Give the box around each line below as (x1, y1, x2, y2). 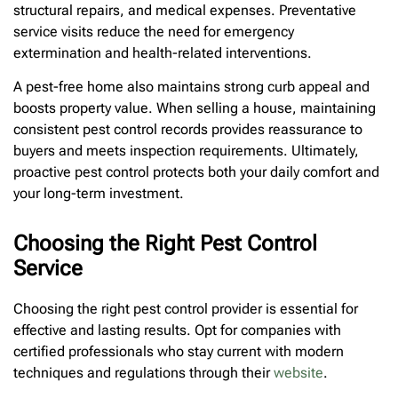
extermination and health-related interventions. (13, 44, 312, 61)
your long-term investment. (13, 185, 184, 203)
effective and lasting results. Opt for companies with (13, 322, 341, 339)
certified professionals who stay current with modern (13, 343, 344, 361)
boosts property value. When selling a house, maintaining (13, 99, 376, 117)
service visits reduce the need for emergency (13, 22, 294, 40)
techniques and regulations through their (13, 364, 274, 382)
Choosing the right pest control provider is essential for (13, 300, 358, 318)
